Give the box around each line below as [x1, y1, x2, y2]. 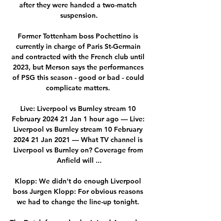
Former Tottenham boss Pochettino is [18, 31, 138, 40]
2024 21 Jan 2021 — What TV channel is [13, 135, 143, 144]
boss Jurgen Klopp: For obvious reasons [13, 186, 143, 196]
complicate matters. [46, 83, 112, 92]
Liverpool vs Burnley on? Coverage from [13, 145, 143, 154]
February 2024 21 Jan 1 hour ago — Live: [11, 114, 145, 123]
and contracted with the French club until [11, 52, 145, 61]
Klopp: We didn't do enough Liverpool [15, 176, 141, 185]
